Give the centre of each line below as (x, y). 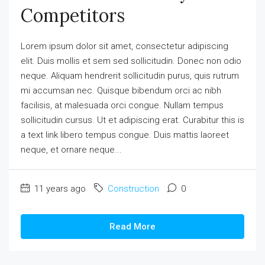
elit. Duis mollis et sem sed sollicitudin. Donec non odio (131, 61)
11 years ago (59, 188)
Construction (133, 188)
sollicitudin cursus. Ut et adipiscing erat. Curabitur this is (132, 120)
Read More (132, 226)
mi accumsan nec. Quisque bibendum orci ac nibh (121, 90)
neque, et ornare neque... (71, 149)
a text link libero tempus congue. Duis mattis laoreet (125, 135)
